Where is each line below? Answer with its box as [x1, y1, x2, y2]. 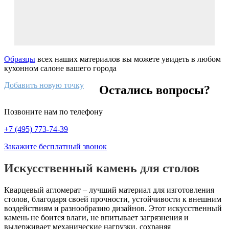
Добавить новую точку [4, 81, 84, 90]
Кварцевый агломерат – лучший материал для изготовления [4, 186, 214, 194]
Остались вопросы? [99, 83, 210, 97]
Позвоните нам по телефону [4, 107, 103, 117]
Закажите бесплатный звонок [4, 142, 107, 151]
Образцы [4, 55, 35, 64]
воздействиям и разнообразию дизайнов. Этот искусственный [4, 204, 222, 213]
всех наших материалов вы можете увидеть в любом [35, 55, 221, 64]
